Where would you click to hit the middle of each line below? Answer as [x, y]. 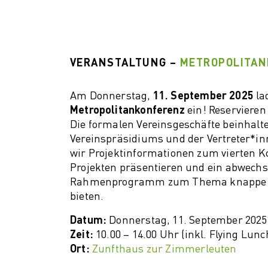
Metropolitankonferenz [127, 110]
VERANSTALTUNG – [125, 63]
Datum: [89, 220]
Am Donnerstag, [112, 96]
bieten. [87, 197]
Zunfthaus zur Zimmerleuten [164, 249]
